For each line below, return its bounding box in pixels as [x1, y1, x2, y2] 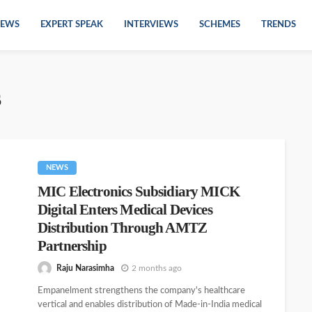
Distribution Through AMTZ [38, 219, 208, 236]
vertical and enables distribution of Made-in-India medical [38, 300, 262, 310]
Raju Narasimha [56, 263, 114, 272]
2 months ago [132, 263, 182, 272]
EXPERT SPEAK [40, 20, 103, 29]
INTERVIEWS [124, 20, 178, 29]
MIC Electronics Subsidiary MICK [38, 183, 240, 200]
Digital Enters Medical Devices [38, 201, 212, 218]
